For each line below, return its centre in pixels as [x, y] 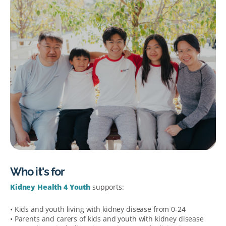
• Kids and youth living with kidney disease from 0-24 [98, 209]
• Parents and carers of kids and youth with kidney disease [107, 219]
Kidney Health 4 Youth [50, 187]
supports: [107, 187]
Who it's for [38, 172]
